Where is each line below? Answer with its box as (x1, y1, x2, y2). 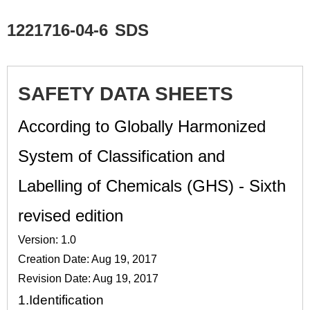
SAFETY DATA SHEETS (18, 83, 233, 104)
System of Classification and (18, 147, 225, 165)
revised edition (18, 206, 123, 225)
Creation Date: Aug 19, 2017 (18, 253, 157, 265)
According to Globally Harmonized (18, 117, 266, 136)
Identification (29, 293, 104, 307)
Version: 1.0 (18, 234, 76, 246)
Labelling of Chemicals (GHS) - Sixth (18, 176, 286, 195)
